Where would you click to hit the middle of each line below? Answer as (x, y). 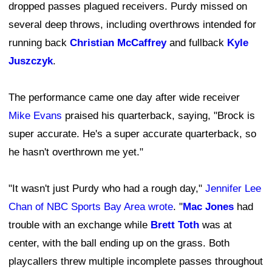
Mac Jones (208, 206)
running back (39, 42)
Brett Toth (175, 225)
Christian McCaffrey (118, 42)
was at (216, 225)
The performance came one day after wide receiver (124, 97)
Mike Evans (35, 115)
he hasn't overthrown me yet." (76, 152)
